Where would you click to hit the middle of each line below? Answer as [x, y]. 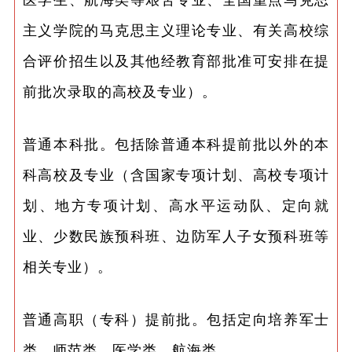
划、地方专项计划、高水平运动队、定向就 [176, 205]
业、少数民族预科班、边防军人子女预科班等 [176, 235]
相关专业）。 [67, 266]
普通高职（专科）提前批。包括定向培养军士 [176, 319]
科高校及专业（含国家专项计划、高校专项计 [176, 174]
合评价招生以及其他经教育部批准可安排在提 [176, 60]
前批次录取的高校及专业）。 [119, 91]
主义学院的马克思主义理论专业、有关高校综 [176, 29]
